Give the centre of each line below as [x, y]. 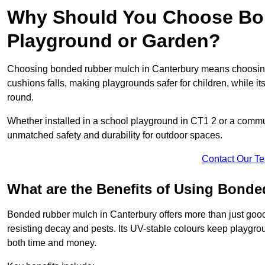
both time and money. [52, 243]
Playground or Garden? [114, 41]
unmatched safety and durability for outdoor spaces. [115, 135]
